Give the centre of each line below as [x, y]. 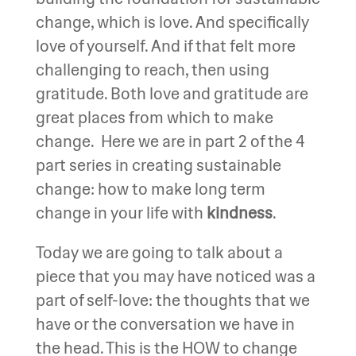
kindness [239, 213]
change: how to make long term [150, 189]
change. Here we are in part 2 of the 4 [170, 141]
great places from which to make [154, 117]
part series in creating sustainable [158, 165]
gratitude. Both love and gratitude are [172, 93]
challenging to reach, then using [152, 70]
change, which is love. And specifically [172, 22]
